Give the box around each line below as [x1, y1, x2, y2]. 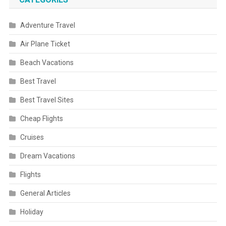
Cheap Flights [20, 115, 63, 123]
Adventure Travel [20, 21, 75, 29]
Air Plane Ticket [20, 40, 70, 48]
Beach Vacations [20, 59, 74, 67]
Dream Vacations [20, 152, 75, 160]
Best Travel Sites [20, 96, 74, 104]
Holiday [20, 208, 43, 216]
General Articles [20, 189, 71, 197]
